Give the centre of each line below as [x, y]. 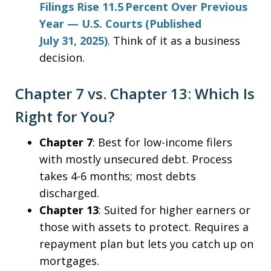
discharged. [69, 193]
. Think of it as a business [174, 41]
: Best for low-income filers [162, 142]
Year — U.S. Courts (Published [120, 24]
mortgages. [69, 261]
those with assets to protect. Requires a [144, 227]
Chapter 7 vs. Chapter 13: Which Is [135, 93]
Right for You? [65, 116]
